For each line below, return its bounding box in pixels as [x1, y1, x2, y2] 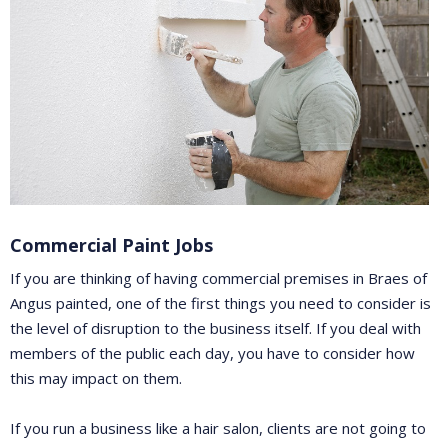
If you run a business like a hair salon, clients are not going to [10, 418, 426, 439]
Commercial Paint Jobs [10, 233, 213, 258]
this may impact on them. [10, 368, 182, 389]
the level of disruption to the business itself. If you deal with [10, 318, 421, 339]
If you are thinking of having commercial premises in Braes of [10, 268, 427, 289]
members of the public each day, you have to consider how [10, 343, 415, 364]
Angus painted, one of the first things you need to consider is [10, 293, 431, 314]
